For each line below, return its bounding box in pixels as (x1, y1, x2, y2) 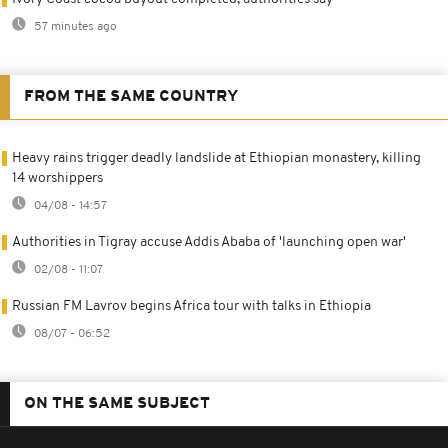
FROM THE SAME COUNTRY (24, 88, 238, 105)
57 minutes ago (31, 20, 117, 33)
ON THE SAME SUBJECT (24, 395, 210, 412)
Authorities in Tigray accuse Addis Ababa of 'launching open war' (12, 234, 406, 250)
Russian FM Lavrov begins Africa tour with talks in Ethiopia (12, 298, 371, 314)
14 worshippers (12, 170, 103, 186)
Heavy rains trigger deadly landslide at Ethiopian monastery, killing (12, 150, 421, 166)
